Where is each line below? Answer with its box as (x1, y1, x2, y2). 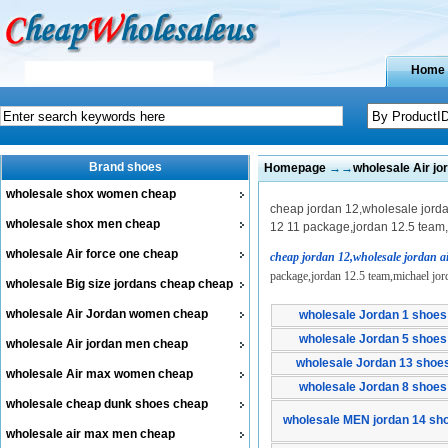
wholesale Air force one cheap (6, 247, 178, 261)
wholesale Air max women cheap (6, 367, 193, 381)
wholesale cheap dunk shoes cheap (6, 397, 208, 411)
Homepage (263, 161, 326, 175)
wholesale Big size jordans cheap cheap (6, 277, 233, 291)
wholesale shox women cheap (6, 187, 176, 201)
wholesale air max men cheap (6, 427, 175, 441)
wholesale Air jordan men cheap (6, 337, 188, 351)
